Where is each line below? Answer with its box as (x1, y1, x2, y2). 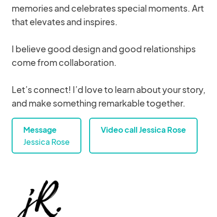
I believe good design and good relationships (12, 43, 196, 54)
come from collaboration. (12, 57, 117, 68)
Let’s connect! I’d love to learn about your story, (12, 84, 205, 95)
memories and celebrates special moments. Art (12, 2, 204, 14)
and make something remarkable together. (12, 97, 186, 108)
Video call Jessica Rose (101, 124, 186, 135)
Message (23, 124, 57, 135)
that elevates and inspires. (12, 16, 118, 27)
